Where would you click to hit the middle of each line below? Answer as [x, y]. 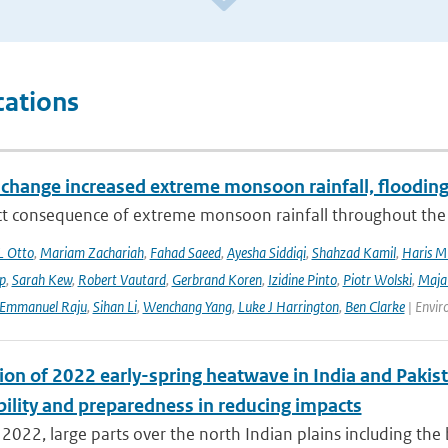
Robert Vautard [121, 279]
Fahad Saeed [185, 252]
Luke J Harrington [288, 306]
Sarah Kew [41, 279]
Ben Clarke [374, 306]
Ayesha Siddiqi [266, 252]
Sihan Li [114, 306]
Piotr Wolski [377, 279]
